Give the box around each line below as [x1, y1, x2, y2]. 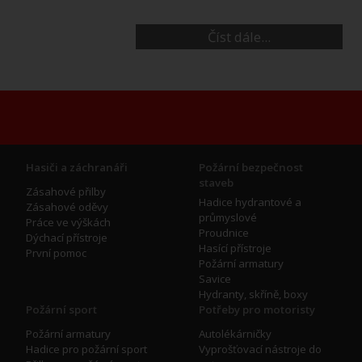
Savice [199, 271, 231, 287]
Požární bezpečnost [199, 160, 303, 175]
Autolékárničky [199, 326, 271, 342]
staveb [199, 175, 234, 191]
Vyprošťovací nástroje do [199, 342, 322, 357]
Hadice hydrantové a [199, 195, 301, 210]
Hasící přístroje [199, 241, 271, 256]
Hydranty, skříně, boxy [199, 287, 308, 302]
